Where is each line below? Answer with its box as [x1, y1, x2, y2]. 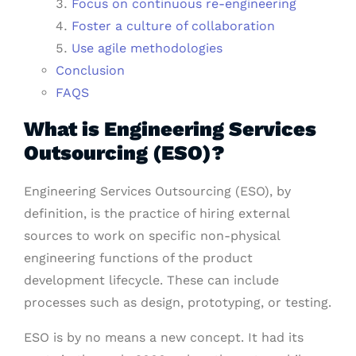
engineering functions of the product [24, 250, 253, 266]
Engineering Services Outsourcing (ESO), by [24, 184, 291, 199]
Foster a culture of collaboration [72, 18, 275, 34]
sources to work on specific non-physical [24, 228, 280, 244]
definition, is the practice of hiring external [24, 206, 289, 222]
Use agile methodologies [72, 41, 222, 56]
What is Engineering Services [24, 117, 316, 141]
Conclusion [56, 63, 125, 79]
